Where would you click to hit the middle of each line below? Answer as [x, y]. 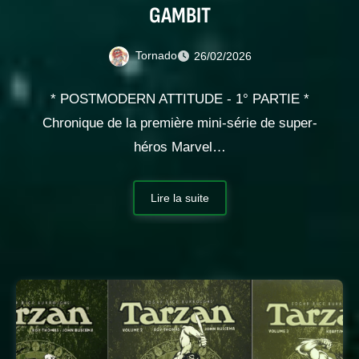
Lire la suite [179, 198]
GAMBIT [179, 16]
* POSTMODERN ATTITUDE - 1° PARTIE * [179, 99]
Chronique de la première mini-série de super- [179, 123]
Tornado [156, 56]
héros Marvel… [179, 147]
